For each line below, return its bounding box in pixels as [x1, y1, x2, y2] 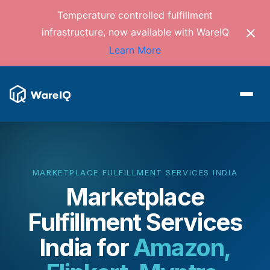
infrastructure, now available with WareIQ [41, 26, 229, 39]
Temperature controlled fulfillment [57, 9, 213, 22]
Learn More [109, 43, 161, 56]
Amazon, [133, 232, 231, 262]
